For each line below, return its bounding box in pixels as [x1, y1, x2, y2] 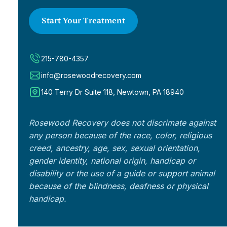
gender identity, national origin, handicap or [28, 156, 196, 166]
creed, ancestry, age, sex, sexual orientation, [28, 143, 200, 154]
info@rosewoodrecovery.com [41, 70, 141, 80]
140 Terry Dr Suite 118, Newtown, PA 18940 [41, 87, 184, 96]
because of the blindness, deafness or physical [28, 181, 208, 192]
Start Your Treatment [41, 16, 125, 26]
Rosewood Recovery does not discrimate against [28, 118, 216, 128]
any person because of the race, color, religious [28, 130, 212, 141]
